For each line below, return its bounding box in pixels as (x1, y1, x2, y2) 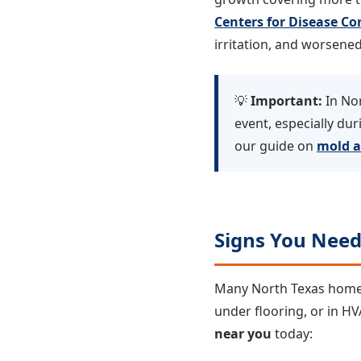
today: (272, 324, 313, 342)
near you (214, 324, 272, 342)
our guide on (234, 136, 317, 155)
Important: (251, 91, 322, 110)
